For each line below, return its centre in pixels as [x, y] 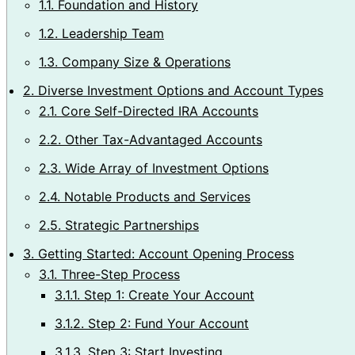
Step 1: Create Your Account [167, 294]
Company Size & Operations [144, 61]
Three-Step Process [118, 274]
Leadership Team [111, 33]
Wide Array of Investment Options [165, 168]
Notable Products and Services [155, 196]
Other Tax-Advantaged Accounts [162, 139]
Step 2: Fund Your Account [166, 323]
